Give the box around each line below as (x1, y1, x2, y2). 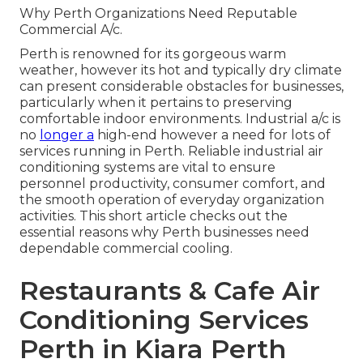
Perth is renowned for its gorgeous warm (19, 46, 286, 62)
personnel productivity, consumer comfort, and (19, 176, 326, 192)
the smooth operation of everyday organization (19, 192, 324, 208)
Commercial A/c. (19, 22, 122, 38)
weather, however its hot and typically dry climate (19, 62, 342, 79)
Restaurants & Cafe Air (19, 275, 320, 307)
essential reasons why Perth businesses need (19, 224, 310, 241)
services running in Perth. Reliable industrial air (19, 143, 323, 160)
